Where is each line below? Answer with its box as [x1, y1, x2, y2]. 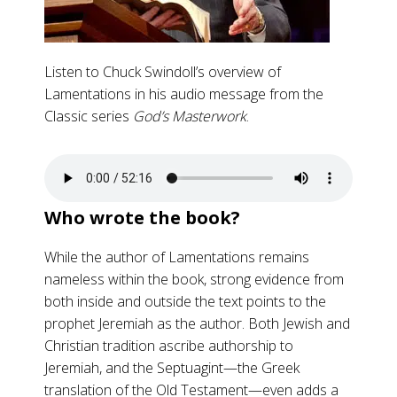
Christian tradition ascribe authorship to [44, 336, 293, 355]
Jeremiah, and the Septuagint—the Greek [44, 358, 300, 378]
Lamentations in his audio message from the [44, 84, 323, 104]
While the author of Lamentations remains [44, 247, 309, 267]
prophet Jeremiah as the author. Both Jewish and [44, 314, 350, 333]
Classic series [44, 106, 133, 126]
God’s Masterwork [133, 106, 246, 126]
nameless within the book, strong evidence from [44, 269, 344, 289]
